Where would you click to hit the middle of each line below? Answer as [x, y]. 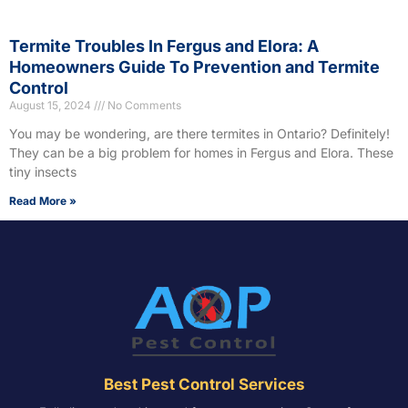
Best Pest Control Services [204, 385]
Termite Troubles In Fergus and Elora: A [164, 46]
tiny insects [43, 171]
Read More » [43, 200]
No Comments [143, 105]
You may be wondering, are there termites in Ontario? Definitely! [199, 133]
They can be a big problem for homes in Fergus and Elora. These [201, 152]
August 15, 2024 [51, 105]
